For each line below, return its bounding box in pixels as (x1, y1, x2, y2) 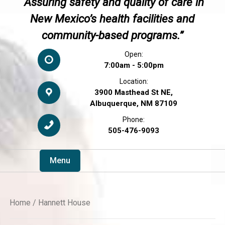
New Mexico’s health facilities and (30, 12, 195, 25)
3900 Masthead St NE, (94, 88, 173, 97)
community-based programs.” (41, 29, 183, 42)
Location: (119, 77, 148, 85)
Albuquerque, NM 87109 (90, 99, 178, 108)
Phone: (123, 116, 145, 124)
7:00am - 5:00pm (103, 61, 164, 70)
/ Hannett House (30, 198, 90, 207)
